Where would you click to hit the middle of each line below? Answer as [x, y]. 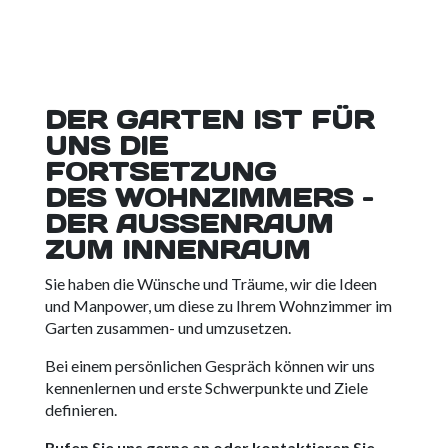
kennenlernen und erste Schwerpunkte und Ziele [206, 387]
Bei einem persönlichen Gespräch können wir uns [209, 365]
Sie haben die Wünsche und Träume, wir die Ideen [210, 283]
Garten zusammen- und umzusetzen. [167, 327]
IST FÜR [308, 119]
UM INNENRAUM [163, 249]
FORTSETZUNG [160, 171]
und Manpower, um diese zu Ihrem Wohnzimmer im [218, 305]
